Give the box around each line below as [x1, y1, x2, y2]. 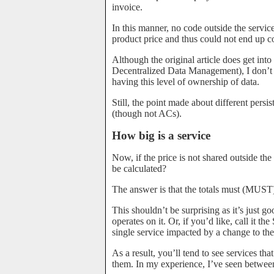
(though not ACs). [112, 108, 182, 119]
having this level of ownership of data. [112, 76, 259, 87]
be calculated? [112, 163, 166, 174]
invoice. [112, 2, 143, 12]
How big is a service [112, 129, 210, 142]
